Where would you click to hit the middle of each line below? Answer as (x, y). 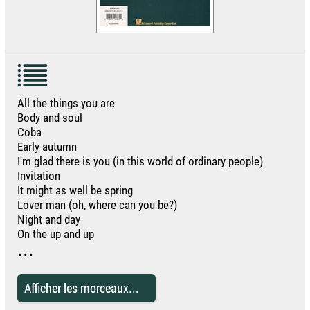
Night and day (48, 219)
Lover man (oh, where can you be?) (97, 204)
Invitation (38, 175)
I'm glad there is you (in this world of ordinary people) (140, 161)
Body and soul (49, 117)
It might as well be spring (75, 190)
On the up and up (55, 234)
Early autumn (47, 146)
